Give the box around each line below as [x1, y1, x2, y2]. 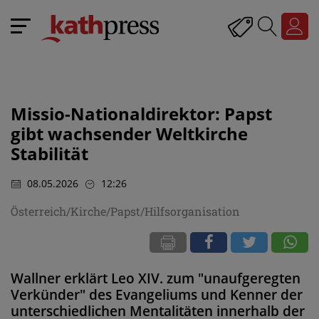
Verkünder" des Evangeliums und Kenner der [11, 285, 303, 304]
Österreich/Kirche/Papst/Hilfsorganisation [11, 203, 240, 219]
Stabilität [11, 142, 88, 165]
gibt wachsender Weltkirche [11, 122, 248, 145]
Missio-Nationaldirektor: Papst [11, 102, 272, 125]
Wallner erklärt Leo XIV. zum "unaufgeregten [11, 268, 300, 288]
